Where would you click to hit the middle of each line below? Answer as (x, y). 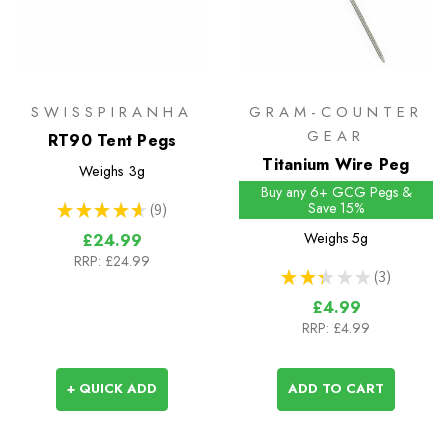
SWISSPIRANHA (112, 112)
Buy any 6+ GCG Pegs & (336, 192)
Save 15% (336, 208)
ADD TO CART (336, 389)
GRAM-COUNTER (336, 112)
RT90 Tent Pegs (112, 141)
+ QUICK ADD (112, 389)
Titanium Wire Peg (336, 165)
